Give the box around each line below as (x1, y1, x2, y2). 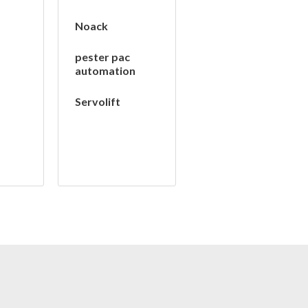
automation (74, 64, 135, 78)
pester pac (74, 50, 130, 64)
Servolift (74, 95, 120, 109)
